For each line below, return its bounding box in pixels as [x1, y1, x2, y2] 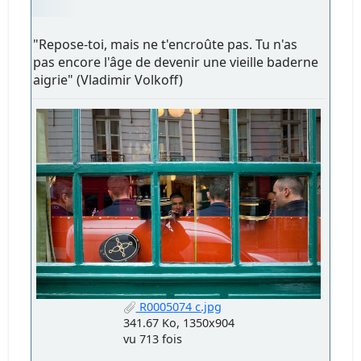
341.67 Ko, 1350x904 [122, 315, 234, 331]
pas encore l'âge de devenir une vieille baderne [33, 52, 319, 71]
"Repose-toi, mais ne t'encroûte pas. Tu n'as [33, 35, 298, 53]
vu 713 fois [122, 331, 182, 347]
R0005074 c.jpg [135, 299, 222, 315]
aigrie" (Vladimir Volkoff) [33, 70, 184, 89]
